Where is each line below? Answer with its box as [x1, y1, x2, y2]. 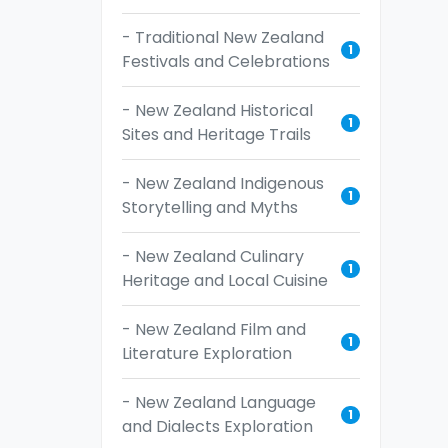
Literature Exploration [122, 341, 292, 365]
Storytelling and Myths [122, 195, 298, 219]
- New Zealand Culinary [122, 244, 304, 268]
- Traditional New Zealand [122, 25, 324, 49]
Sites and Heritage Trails [122, 122, 311, 146]
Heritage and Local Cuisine [122, 268, 328, 292]
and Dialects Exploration [122, 414, 313, 438]
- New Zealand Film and [122, 317, 306, 341]
